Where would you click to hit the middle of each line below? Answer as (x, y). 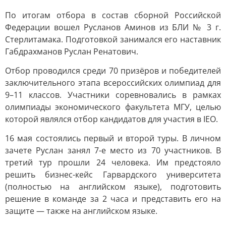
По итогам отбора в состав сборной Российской (113, 15)
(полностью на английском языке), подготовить (113, 187)
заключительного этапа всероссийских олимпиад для (113, 83)
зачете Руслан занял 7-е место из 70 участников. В (113, 150)
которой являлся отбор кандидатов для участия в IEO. (111, 119)
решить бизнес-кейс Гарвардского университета (113, 175)
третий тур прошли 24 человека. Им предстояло (113, 162)
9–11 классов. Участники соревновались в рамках (113, 95)
